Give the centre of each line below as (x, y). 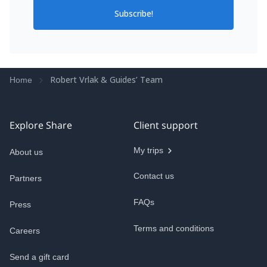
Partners (26, 178)
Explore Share (41, 125)
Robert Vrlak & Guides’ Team (106, 80)
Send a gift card (39, 257)
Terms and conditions (174, 228)
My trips (148, 150)
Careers (25, 231)
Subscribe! (133, 13)
